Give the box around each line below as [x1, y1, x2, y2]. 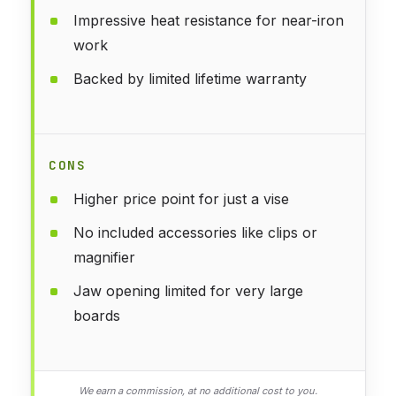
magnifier [73, 247, 135, 266]
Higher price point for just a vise [73, 189, 289, 208]
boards [73, 306, 120, 324]
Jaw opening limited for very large [73, 281, 303, 300]
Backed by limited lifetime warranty [73, 69, 307, 88]
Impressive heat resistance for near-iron [73, 11, 344, 29]
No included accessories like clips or [73, 223, 317, 241]
